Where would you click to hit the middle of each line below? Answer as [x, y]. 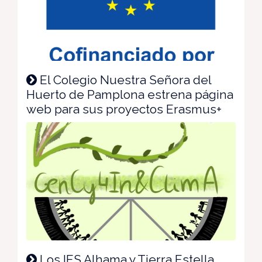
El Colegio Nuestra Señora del [124, 80]
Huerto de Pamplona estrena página [130, 95]
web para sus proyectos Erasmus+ [124, 109]
